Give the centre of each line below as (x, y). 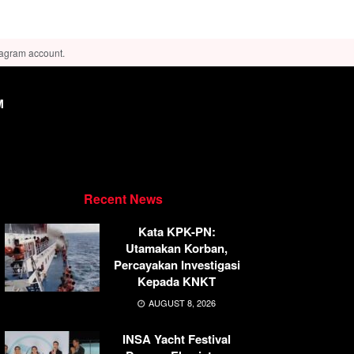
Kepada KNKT (177, 281)
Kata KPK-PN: (177, 231)
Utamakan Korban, (177, 248)
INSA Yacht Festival (177, 339)
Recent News (123, 198)
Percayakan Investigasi (177, 264)
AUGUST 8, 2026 (181, 302)
